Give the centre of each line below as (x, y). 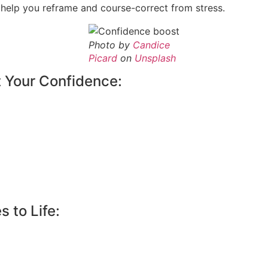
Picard (103, 58)
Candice (150, 45)
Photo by (109, 45)
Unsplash (154, 58)
